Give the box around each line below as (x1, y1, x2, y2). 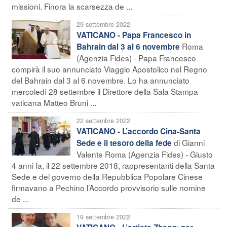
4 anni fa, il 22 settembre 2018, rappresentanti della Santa (12, 159, 215, 171)
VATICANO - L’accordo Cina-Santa (77, 125, 201, 137)
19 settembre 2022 (77, 212, 130, 221)
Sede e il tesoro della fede (77, 137, 172, 148)
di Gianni (174, 136, 205, 148)
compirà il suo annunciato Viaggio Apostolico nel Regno (12, 63, 207, 74)
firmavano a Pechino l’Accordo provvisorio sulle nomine (12, 181, 206, 193)
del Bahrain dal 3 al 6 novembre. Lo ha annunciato (12, 74, 190, 86)
